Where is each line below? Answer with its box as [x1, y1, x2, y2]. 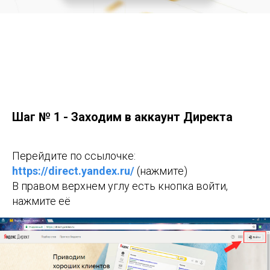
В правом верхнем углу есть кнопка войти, [12, 180, 228, 192]
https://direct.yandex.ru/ [12, 165, 134, 177]
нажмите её [12, 195, 71, 207]
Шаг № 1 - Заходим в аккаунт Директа [12, 110, 233, 124]
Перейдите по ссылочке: [12, 149, 136, 162]
